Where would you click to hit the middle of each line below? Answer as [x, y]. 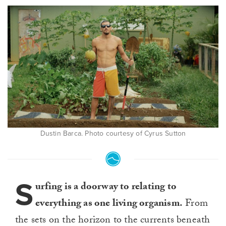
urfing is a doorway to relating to [106, 188]
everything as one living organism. [109, 205]
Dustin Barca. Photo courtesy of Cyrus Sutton [113, 134]
